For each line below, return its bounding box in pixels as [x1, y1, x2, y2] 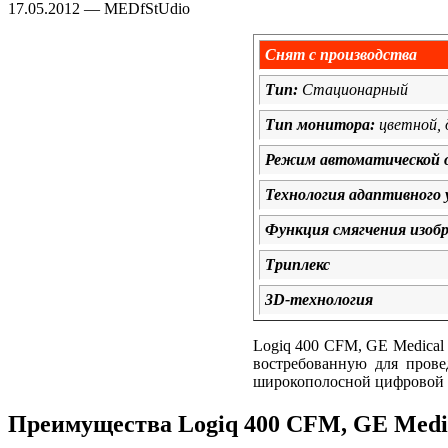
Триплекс [265, 255, 330, 273]
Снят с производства [265, 45, 417, 63]
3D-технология [265, 290, 373, 308]
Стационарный [298, 80, 408, 98]
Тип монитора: [265, 115, 375, 133]
